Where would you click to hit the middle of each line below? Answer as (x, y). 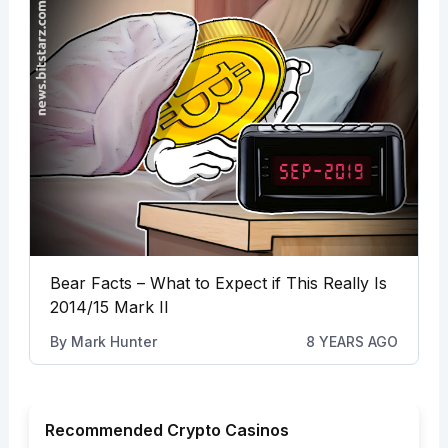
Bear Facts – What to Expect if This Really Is (218, 283)
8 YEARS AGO (352, 342)
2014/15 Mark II (109, 307)
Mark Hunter (113, 342)
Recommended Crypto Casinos (166, 430)
